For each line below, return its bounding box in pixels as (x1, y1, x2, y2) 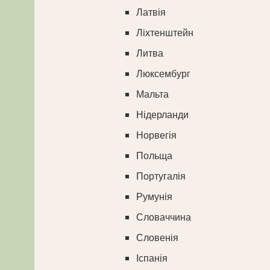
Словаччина (136, 210, 192, 225)
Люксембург (136, 67, 191, 81)
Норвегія (136, 128, 177, 143)
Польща (136, 149, 173, 163)
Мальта (136, 87, 169, 102)
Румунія (136, 190, 173, 204)
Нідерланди (136, 108, 189, 122)
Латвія (136, 5, 166, 20)
